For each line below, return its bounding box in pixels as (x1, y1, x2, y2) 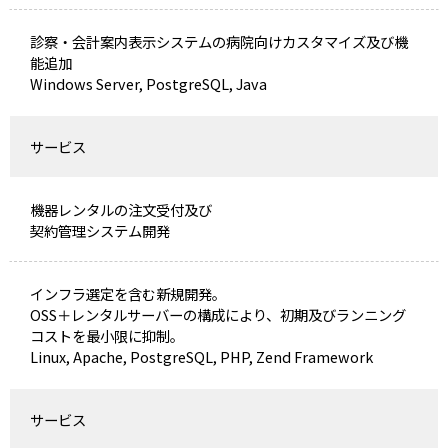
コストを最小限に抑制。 (29, 324, 184, 346)
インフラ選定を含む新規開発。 (29, 282, 226, 304)
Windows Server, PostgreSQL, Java (29, 72, 267, 94)
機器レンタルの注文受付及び (29, 198, 212, 220)
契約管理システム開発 (29, 219, 170, 241)
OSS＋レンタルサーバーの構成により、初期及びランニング (29, 303, 406, 325)
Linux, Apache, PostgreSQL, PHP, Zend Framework (29, 345, 373, 367)
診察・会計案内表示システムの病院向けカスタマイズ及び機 (29, 30, 408, 52)
